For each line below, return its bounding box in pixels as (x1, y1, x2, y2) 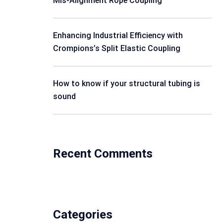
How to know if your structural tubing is (53, 79, 200, 88)
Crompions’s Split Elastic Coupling (53, 44, 180, 53)
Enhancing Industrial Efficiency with (53, 31, 183, 40)
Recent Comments (53, 147, 153, 161)
